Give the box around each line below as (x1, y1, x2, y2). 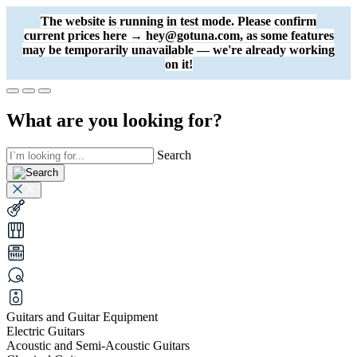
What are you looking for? (6, 109, 222, 131)
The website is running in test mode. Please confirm (41, 14, 316, 28)
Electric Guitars (6, 324, 84, 338)
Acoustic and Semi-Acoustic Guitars (6, 338, 190, 352)
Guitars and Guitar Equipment (6, 309, 158, 324)
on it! (164, 57, 193, 71)
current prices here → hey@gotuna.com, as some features (23, 29, 334, 42)
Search (157, 147, 191, 162)
